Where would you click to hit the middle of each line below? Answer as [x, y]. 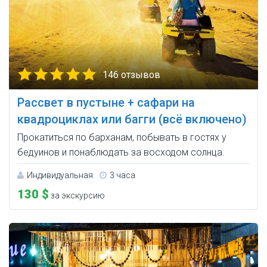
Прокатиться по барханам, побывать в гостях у [122, 138]
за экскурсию [77, 196]
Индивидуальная [60, 176]
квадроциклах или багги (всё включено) [132, 119]
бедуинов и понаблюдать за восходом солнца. [121, 153]
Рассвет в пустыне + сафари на [106, 103]
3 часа [122, 176]
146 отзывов [131, 75]
